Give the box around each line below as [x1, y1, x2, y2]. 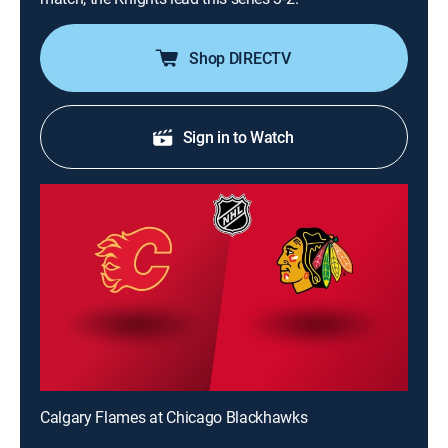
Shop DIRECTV [189, 47, 291, 69]
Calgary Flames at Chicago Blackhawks [40, 406, 308, 428]
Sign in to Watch [182, 126, 294, 148]
